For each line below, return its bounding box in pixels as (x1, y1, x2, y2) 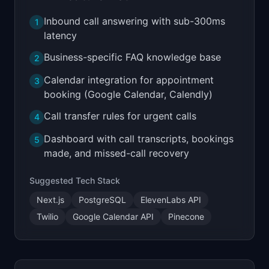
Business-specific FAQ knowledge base (44, 51, 221, 63)
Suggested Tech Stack (29, 175, 120, 186)
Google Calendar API (73, 211, 154, 222)
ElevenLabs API (141, 195, 201, 205)
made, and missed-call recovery (44, 147, 189, 159)
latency (44, 29, 77, 41)
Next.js (37, 195, 64, 205)
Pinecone (168, 211, 204, 222)
